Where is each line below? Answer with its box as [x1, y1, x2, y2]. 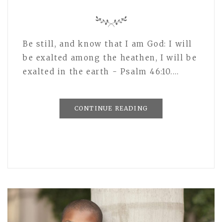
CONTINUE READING [74, 105, 148, 112]
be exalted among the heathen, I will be [23, 53, 197, 63]
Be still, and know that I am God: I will [23, 39, 193, 49]
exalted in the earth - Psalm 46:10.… [23, 67, 179, 77]
